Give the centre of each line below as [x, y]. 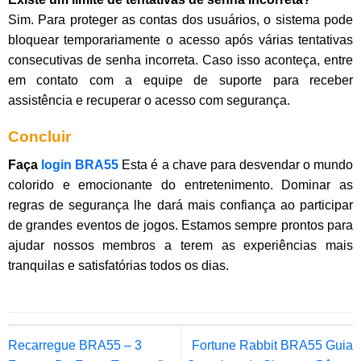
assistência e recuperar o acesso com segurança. [149, 101]
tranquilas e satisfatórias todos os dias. [118, 265]
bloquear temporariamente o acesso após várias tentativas [180, 40]
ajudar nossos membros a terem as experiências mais [180, 245]
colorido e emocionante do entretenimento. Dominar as [180, 185]
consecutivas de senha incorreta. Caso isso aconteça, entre [180, 60]
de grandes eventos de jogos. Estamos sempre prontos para [180, 225]
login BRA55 [80, 164]
